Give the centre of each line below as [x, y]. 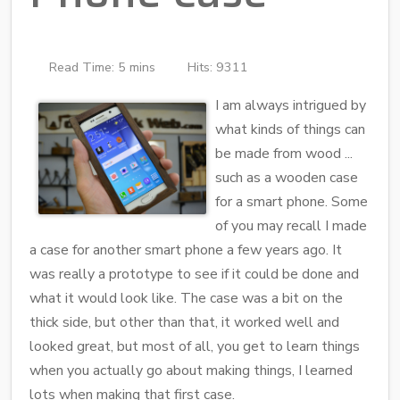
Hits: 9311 [218, 67]
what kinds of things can [290, 129]
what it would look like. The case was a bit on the [186, 298]
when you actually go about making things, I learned [191, 370]
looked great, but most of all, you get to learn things [195, 346]
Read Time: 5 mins [102, 67]
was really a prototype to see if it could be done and [194, 274]
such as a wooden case [287, 177]
